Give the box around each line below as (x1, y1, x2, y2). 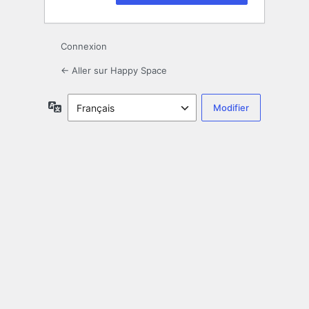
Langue (61, 100, 95, 112)
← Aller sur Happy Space (61, 65, 167, 77)
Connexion (61, 41, 107, 52)
